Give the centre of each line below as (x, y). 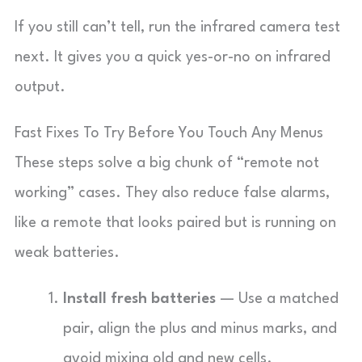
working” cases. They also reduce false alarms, (172, 193)
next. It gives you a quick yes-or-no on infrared (173, 57)
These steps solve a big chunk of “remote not (167, 163)
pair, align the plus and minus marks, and (200, 329)
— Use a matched (277, 299)
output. (40, 87)
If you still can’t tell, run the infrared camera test (177, 27)
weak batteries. (67, 253)
